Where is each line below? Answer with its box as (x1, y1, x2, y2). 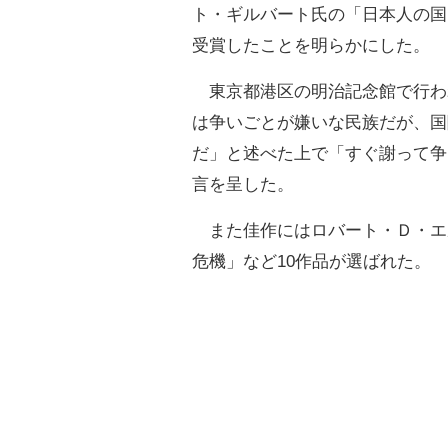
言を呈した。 (192, 175, 294, 194)
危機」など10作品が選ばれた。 (192, 252, 431, 271)
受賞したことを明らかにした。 (192, 36, 430, 55)
